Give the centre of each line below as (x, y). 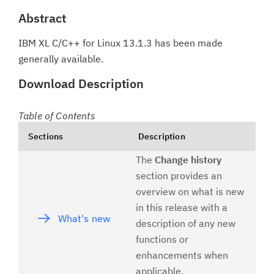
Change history (188, 160)
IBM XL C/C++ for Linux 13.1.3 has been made (120, 43)
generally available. (61, 59)
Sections (46, 136)
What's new (84, 218)
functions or (162, 239)
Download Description (81, 83)
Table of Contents (57, 116)
